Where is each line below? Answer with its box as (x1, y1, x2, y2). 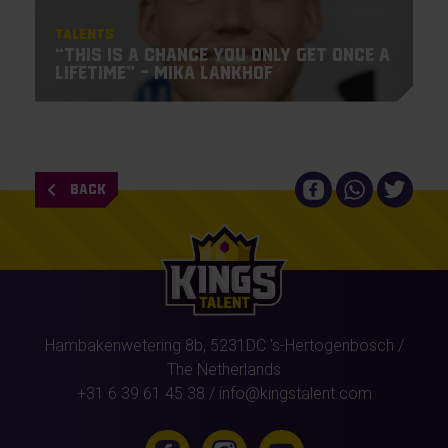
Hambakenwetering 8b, (44, 335, 206, 355)
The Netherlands (167, 359, 281, 379)
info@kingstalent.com (218, 383, 372, 403)
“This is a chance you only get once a (54, 44, 390, 65)
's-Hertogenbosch (265, 335, 394, 355)
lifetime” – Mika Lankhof (54, 62, 273, 83)
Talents (54, 25, 114, 42)
